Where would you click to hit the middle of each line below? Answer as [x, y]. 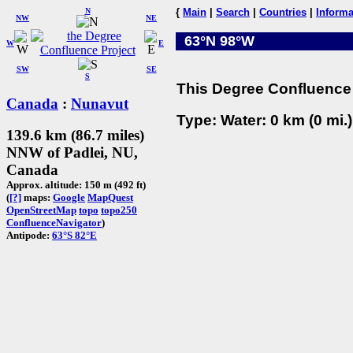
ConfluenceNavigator [54, 223]
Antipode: [29, 236]
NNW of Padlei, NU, [72, 153]
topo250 [119, 210]
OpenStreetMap [41, 210]
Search [233, 12]
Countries [283, 12]
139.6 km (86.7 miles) [75, 136]
